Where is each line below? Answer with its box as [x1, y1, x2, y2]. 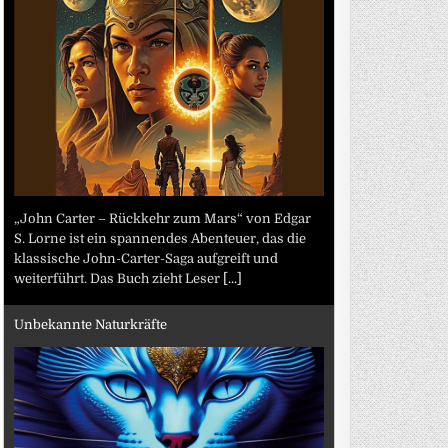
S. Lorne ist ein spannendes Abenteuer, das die [14, 230, 307, 246]
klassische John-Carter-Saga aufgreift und [14, 250, 279, 266]
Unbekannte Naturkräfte [14, 317, 168, 332]
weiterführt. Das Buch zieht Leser [14, 270, 224, 286]
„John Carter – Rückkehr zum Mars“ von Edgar [14, 210, 312, 226]
